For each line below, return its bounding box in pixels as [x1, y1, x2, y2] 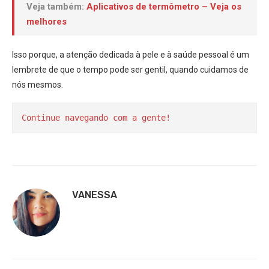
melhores [26, 16, 67, 27]
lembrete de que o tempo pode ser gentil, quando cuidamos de [12, 64, 249, 74]
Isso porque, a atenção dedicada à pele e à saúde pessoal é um [12, 49, 249, 59]
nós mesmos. [12, 79, 63, 89]
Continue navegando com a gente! [22, 112, 171, 122]
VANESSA [72, 189, 117, 201]
